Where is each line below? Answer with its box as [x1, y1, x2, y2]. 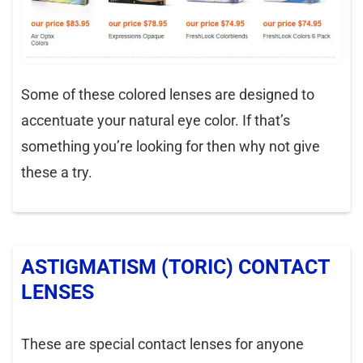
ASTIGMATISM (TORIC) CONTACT [21, 254, 329, 279]
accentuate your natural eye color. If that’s [21, 111, 290, 129]
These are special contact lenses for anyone [21, 335, 304, 352]
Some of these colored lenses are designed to [21, 85, 314, 103]
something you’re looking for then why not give [21, 137, 320, 155]
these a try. [21, 163, 92, 181]
